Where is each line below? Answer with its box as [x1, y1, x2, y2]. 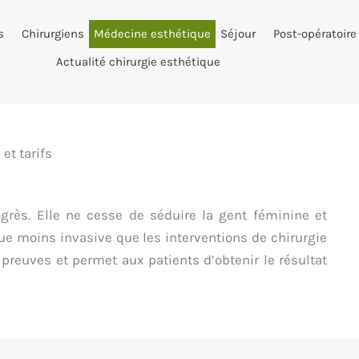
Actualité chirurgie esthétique [55, 54, 220, 69]
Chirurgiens [21, 26, 84, 41]
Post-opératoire [272, 26, 357, 41]
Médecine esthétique [93, 26, 211, 41]
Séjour [220, 26, 256, 41]
